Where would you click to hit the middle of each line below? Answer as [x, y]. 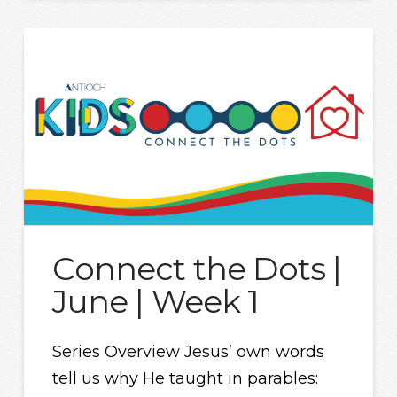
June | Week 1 [156, 302]
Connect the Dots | [197, 269]
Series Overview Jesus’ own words [189, 351]
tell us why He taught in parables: [186, 378]
